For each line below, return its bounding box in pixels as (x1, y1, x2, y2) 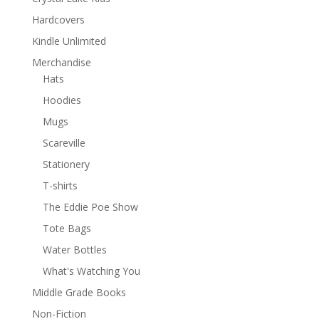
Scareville (42, 136, 85, 150)
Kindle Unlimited (31, 34, 106, 48)
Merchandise (31, 56, 91, 69)
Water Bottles (42, 243, 107, 256)
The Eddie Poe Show (42, 200, 138, 214)
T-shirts (42, 179, 78, 192)
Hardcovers (31, 13, 85, 26)
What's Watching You (42, 264, 140, 278)
